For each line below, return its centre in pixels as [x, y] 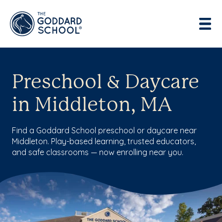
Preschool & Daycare [106, 83]
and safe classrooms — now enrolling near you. [98, 152]
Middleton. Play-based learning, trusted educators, [104, 141]
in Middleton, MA [92, 106]
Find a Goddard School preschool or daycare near [104, 130]
